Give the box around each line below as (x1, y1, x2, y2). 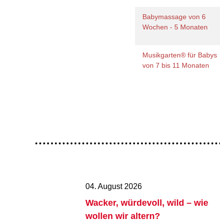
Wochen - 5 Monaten (142, 23, 210, 31)
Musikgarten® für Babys (142, 51, 218, 59)
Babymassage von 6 (142, 13, 206, 21)
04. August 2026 (85, 182, 142, 191)
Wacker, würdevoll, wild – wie (85, 198, 208, 208)
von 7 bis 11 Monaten (142, 61, 212, 69)
